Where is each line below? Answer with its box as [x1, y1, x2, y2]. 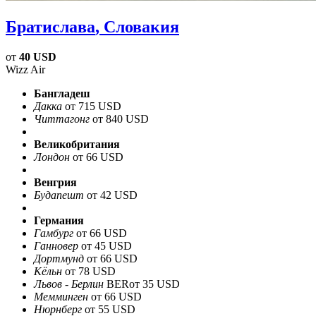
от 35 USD [129, 277, 180, 290]
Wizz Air [6, 63, 45, 75]
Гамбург [34, 226, 73, 239]
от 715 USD [65, 99, 121, 112]
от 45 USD [81, 239, 132, 252]
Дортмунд [34, 252, 84, 265]
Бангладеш [34, 87, 90, 99]
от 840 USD [92, 112, 149, 125]
